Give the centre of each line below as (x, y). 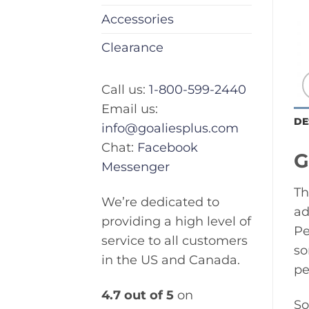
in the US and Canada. (171, 260)
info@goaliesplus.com (170, 128)
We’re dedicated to (160, 202)
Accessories (138, 19)
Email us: (130, 109)
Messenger (136, 167)
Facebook (168, 148)
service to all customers (175, 241)
